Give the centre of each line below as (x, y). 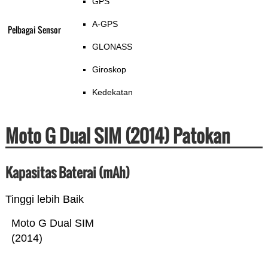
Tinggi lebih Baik (44, 200)
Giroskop (109, 70)
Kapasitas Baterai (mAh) (67, 173)
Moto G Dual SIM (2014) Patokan (118, 136)
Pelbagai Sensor (34, 30)
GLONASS (112, 47)
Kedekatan (112, 92)
